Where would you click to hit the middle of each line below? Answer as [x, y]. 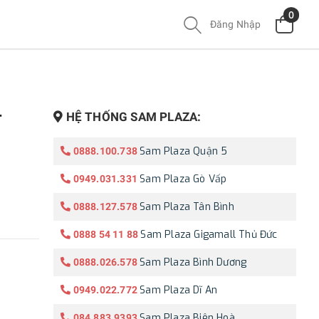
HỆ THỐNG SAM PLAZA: [134, 117]
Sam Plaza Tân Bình [187, 206]
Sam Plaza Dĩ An [179, 290]
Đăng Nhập [235, 24]
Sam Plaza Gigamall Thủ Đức [209, 234]
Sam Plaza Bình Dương [193, 262]
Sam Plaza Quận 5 [184, 151]
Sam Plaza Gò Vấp [183, 179]
